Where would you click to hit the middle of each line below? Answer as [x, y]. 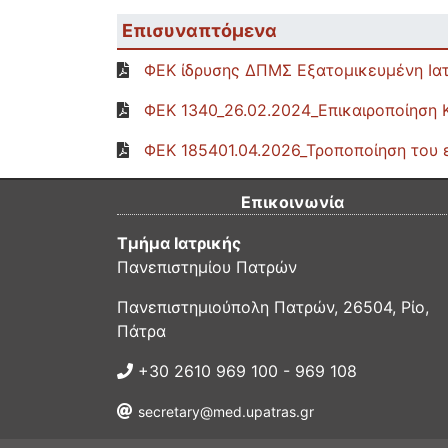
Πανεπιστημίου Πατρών [207, 267]
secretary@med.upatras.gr [226, 411]
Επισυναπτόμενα [199, 30]
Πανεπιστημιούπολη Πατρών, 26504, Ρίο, [273, 307]
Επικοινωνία [292, 202]
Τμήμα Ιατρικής [179, 243]
